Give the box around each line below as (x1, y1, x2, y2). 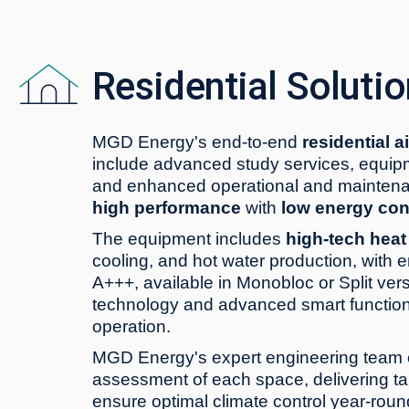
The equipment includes (91, 229, 286, 248)
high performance (91, 198, 241, 217)
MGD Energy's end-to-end (91, 132, 302, 152)
